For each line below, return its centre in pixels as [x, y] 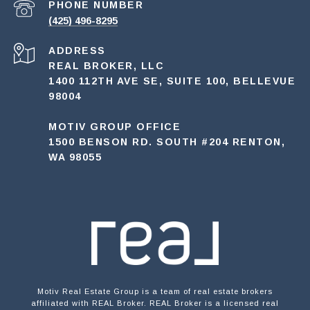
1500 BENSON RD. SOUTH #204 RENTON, [167, 142]
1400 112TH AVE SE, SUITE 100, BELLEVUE [172, 81]
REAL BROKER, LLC [106, 66]
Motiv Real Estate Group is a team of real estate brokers [155, 292]
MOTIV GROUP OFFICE [115, 127]
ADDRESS [77, 51]
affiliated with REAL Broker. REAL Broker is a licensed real [155, 303]
